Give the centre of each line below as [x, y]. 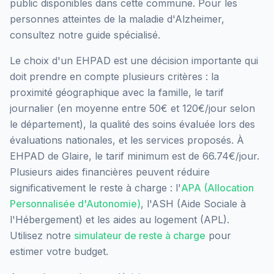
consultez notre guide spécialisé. [85, 35]
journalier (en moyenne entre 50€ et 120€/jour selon [132, 109]
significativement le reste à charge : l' [95, 188]
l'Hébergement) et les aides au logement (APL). [120, 220]
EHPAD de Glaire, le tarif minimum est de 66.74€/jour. [135, 156]
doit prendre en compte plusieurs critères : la [114, 77]
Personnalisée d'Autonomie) [75, 204]
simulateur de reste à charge [140, 236]
